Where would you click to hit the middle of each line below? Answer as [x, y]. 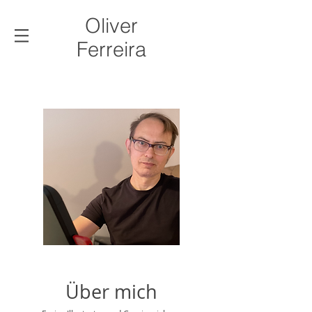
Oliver [111, 25]
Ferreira [111, 49]
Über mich [111, 292]
